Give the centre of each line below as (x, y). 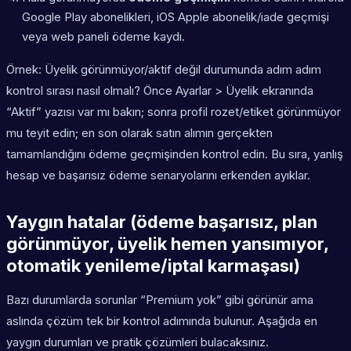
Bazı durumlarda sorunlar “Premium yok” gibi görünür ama (160, 300)
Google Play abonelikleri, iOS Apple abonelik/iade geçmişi (175, 17)
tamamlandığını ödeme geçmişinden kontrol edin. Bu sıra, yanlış (175, 154)
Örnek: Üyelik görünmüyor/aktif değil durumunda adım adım (164, 70)
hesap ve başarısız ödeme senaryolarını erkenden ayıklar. (158, 175)
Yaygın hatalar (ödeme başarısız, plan (162, 222)
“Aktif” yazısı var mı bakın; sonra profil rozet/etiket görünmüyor (174, 112)
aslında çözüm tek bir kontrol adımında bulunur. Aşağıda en (162, 321)
